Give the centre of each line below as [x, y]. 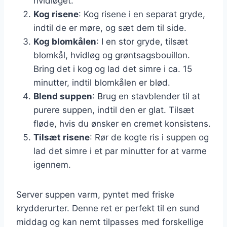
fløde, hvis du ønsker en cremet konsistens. [122, 123]
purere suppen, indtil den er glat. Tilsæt [114, 110]
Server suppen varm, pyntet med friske [95, 194]
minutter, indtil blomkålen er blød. [102, 82]
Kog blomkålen [65, 41]
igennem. [52, 164]
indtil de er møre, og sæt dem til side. [110, 28]
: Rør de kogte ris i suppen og [149, 137]
